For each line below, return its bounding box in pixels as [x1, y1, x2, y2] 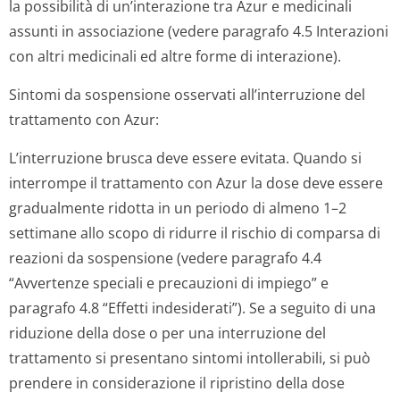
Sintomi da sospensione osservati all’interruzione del [9, 85, 365, 104]
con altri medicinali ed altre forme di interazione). [9, 46, 341, 66]
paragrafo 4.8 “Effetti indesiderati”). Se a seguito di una [9, 298, 376, 318]
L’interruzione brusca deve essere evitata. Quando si [9, 148, 362, 168]
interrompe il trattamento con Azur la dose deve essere [9, 173, 383, 193]
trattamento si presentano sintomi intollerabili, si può [9, 348, 371, 368]
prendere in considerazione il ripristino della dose [9, 373, 345, 393]
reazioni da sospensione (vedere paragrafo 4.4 [9, 248, 321, 268]
